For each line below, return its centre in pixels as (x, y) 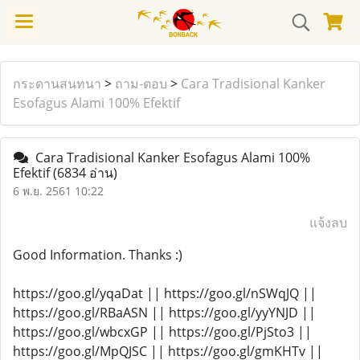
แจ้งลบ (328, 223)
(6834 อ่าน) (85, 173)
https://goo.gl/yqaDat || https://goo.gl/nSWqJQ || (165, 293)
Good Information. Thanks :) (98, 255)
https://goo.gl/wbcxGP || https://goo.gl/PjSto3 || (162, 332)
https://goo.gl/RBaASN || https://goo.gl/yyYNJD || (164, 313)
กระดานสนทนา (57, 84)
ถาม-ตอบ (141, 84)
